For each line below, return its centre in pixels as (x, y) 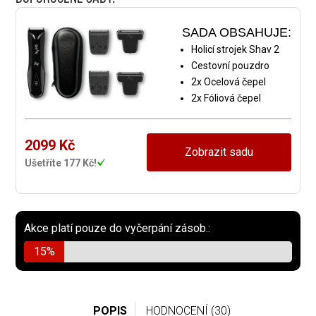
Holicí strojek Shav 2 (235, 50)
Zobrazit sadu (219, 152)
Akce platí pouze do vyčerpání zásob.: (117, 229)
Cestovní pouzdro (230, 66)
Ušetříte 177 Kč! (61, 163)
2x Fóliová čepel (226, 98)
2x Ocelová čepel (228, 82)
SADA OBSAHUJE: (236, 33)
